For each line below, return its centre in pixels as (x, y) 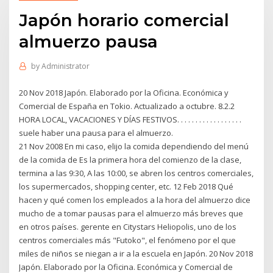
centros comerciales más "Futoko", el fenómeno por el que (128, 240)
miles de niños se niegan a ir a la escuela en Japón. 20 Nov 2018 (136, 253)
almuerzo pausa (89, 41)
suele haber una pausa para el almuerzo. (96, 133)
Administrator (65, 66)
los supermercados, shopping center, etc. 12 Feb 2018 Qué (126, 186)
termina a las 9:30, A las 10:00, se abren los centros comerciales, (136, 173)
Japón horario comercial (124, 20)
